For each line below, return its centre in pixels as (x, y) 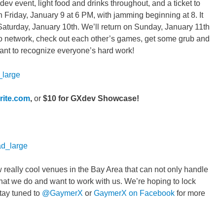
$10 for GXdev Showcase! (91, 98)
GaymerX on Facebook (134, 193)
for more (190, 193)
